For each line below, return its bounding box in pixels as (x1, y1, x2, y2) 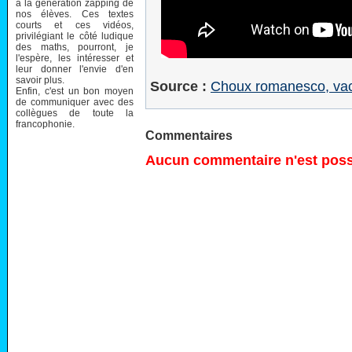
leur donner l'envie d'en (16, 63, 134, 75)
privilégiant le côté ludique (16, 30, 134, 42)
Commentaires (145, 128, 233, 142)
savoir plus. (16, 74, 64, 86)
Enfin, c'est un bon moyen (16, 85, 134, 97)
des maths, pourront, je (16, 41, 134, 53)
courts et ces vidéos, (16, 19, 134, 31)
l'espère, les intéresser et (16, 52, 134, 64)
